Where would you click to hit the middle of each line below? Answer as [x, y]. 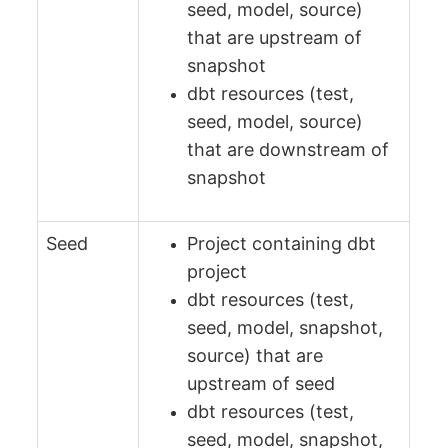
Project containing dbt [282, 243]
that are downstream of [288, 149]
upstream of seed [261, 383]
